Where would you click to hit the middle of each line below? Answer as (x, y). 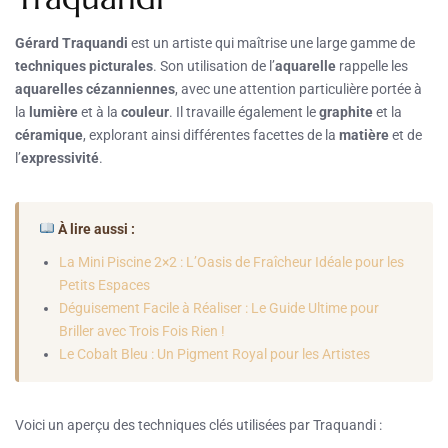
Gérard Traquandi (71, 42)
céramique (49, 134)
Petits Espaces (104, 284)
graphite (346, 111)
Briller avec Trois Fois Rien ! (142, 330)
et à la (99, 111)
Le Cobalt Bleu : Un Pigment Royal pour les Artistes (214, 353)
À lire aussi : (94, 228)
